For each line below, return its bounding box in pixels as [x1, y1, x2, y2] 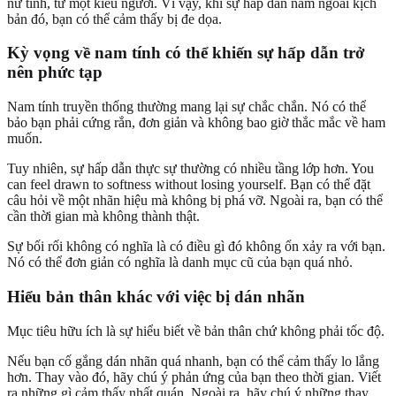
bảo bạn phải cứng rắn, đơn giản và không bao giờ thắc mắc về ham [7, 115, 385, 131]
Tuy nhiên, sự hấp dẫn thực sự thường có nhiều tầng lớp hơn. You [7, 161, 374, 177]
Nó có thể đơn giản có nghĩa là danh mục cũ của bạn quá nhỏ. [7, 255, 353, 270]
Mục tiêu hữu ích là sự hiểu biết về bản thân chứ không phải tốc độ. [7, 323, 385, 339]
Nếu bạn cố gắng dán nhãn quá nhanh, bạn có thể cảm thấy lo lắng [7, 353, 379, 369]
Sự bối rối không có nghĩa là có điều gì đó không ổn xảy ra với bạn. [7, 239, 385, 255]
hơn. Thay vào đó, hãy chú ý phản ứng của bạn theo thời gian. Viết [7, 369, 381, 385]
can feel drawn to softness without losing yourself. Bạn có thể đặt [7, 177, 370, 193]
